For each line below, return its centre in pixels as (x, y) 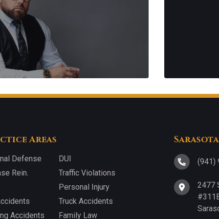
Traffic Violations (87, 173)
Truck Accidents (86, 201)
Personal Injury (84, 187)
